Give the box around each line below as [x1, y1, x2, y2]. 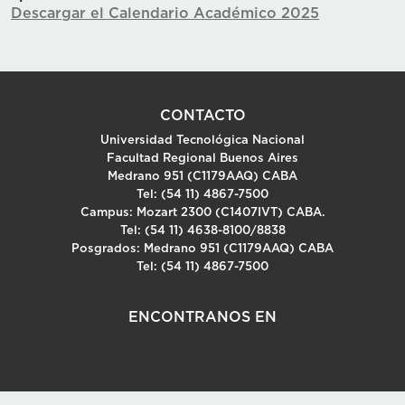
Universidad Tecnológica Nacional [100, 134, 305, 146]
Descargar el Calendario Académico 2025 [11, 5, 319, 21]
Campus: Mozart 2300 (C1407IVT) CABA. [80, 206, 325, 219]
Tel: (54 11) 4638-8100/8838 [119, 224, 286, 237]
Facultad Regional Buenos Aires [107, 152, 298, 165]
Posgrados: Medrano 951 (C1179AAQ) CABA [71, 242, 334, 255]
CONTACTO [159, 108, 246, 123]
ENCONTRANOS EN [128, 309, 277, 325]
